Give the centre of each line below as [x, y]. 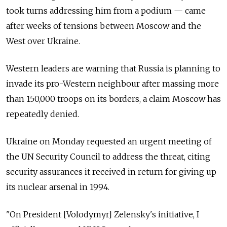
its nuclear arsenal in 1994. [58, 187]
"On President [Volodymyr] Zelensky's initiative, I [103, 214]
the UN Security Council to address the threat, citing [108, 156]
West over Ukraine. [43, 41]
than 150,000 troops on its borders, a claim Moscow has [113, 99]
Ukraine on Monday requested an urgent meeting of [109, 141]
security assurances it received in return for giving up [111, 172]
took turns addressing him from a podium [90, 10]
